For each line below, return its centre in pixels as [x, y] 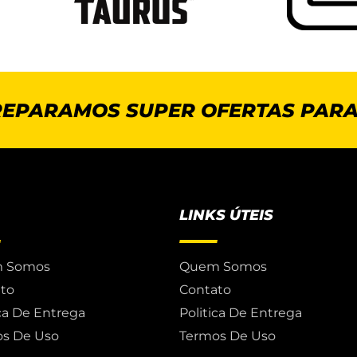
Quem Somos [224, 267]
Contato [206, 290]
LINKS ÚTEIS [227, 216]
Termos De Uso [228, 336]
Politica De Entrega [241, 313]
